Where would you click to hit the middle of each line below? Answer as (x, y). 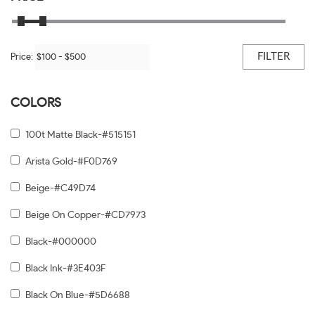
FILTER (274, 57)
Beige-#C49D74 (60, 188)
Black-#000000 (61, 242)
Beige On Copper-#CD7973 (85, 215)
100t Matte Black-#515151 (81, 135)
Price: (23, 57)
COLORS (36, 103)
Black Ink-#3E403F (65, 269)
